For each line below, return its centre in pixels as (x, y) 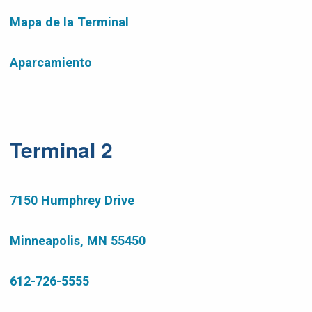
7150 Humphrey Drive (72, 200)
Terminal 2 (61, 149)
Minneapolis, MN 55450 (78, 241)
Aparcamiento (51, 62)
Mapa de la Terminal (69, 22)
